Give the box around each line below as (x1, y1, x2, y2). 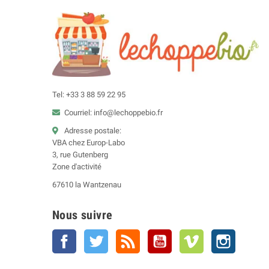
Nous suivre (52, 208, 113, 223)
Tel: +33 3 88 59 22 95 (52, 90, 125, 100)
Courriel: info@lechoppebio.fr (64, 108, 163, 118)
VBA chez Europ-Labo (52, 138, 125, 148)
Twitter (108, 231, 132, 240)
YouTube (172, 231, 202, 240)
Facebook (76, 231, 110, 240)
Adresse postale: (64, 126, 121, 136)
